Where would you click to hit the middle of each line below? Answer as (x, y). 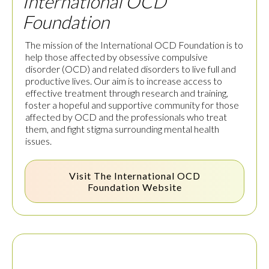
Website (161, 187)
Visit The (91, 176)
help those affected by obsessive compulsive (116, 57)
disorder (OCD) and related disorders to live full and (131, 69)
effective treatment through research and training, (127, 93)
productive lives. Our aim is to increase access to (124, 81)
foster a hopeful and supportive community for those (132, 105)
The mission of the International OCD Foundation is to (134, 45)
